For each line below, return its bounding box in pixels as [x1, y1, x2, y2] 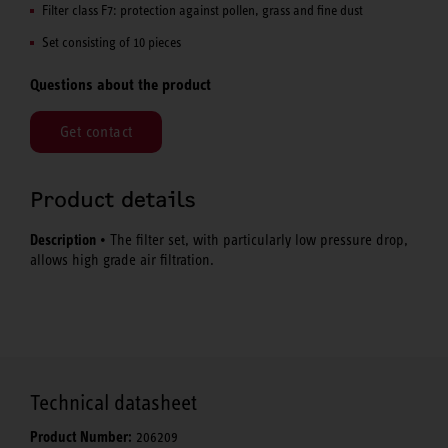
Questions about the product [30, 74, 211, 94]
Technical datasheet [30, 389, 197, 415]
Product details [30, 187, 196, 214]
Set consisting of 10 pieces [42, 33, 181, 50]
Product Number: [30, 427, 132, 446]
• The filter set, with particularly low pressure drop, [96, 232, 408, 249]
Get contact [60, 123, 133, 141]
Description [30, 231, 96, 250]
